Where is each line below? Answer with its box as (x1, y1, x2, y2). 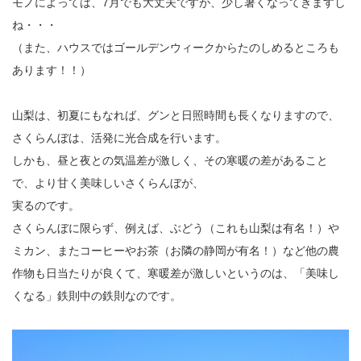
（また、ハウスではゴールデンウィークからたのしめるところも (12, 41, 339, 55)
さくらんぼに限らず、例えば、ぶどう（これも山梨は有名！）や (12, 222, 339, 235)
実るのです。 (12, 199, 80, 213)
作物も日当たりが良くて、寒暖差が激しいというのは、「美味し (12, 267, 339, 280)
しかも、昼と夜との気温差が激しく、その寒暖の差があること (12, 154, 328, 168)
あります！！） (12, 64, 91, 77)
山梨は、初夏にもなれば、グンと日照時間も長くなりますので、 (12, 109, 339, 122)
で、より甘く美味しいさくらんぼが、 (12, 176, 204, 190)
